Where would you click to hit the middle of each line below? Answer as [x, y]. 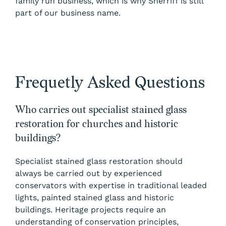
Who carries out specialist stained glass [101, 110]
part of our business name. [68, 13]
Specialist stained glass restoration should [99, 161]
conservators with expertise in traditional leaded [111, 186]
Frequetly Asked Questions [110, 83]
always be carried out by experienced [89, 174]
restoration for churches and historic [97, 124]
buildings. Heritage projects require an [91, 210]
